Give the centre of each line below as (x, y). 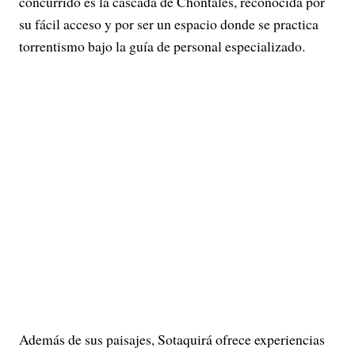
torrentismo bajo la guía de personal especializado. (162, 46)
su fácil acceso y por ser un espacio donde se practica (169, 24)
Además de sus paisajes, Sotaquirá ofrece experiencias (172, 339)
